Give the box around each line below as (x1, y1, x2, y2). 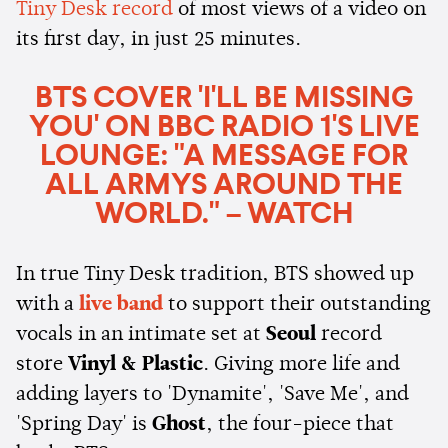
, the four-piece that (206, 414, 394, 435)
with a (16, 294, 79, 315)
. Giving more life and (203, 354, 400, 375)
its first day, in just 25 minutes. (16, 29, 301, 50)
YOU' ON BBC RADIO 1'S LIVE (28, 112, 420, 143)
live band (79, 294, 163, 315)
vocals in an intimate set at (16, 324, 266, 345)
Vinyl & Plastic (68, 354, 203, 375)
